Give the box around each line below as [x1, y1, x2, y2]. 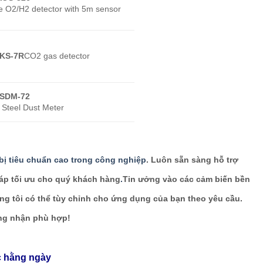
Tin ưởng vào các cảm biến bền [123, 174, 250, 184]
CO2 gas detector [24, 50, 90, 60]
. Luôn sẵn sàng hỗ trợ [146, 154, 238, 164]
